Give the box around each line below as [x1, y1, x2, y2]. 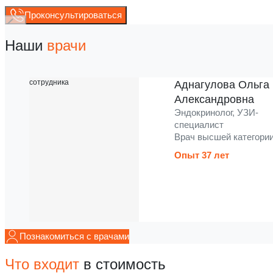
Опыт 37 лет [174, 150, 229, 161]
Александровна [174, 93, 254, 106]
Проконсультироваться [24, 9, 122, 20]
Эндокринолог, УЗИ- [174, 107, 258, 118]
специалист [174, 119, 224, 130]
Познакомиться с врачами [19, 230, 129, 241]
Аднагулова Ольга [174, 79, 269, 91]
